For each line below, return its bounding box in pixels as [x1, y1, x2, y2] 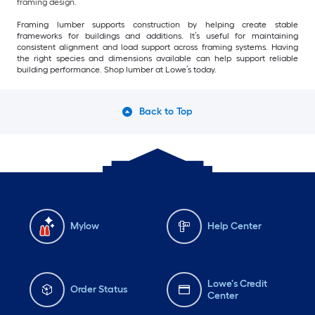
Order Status [70, 283, 127, 296]
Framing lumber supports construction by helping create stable [17, 19, 298, 30]
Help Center [207, 220, 262, 233]
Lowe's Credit [207, 277, 267, 290]
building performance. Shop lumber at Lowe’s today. [17, 64, 217, 75]
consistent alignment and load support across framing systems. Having [17, 41, 298, 52]
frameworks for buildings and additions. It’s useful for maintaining [17, 30, 298, 41]
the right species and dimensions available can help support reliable [17, 53, 298, 63]
